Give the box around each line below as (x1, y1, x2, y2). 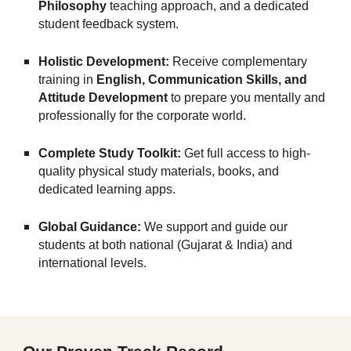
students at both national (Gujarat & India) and (38, 238, 293, 251)
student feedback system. (38, 17, 179, 31)
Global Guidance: (38, 220, 142, 233)
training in (38, 73, 97, 86)
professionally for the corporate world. (38, 109, 247, 122)
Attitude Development (38, 91, 168, 104)
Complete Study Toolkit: (38, 147, 182, 160)
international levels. (38, 256, 147, 270)
